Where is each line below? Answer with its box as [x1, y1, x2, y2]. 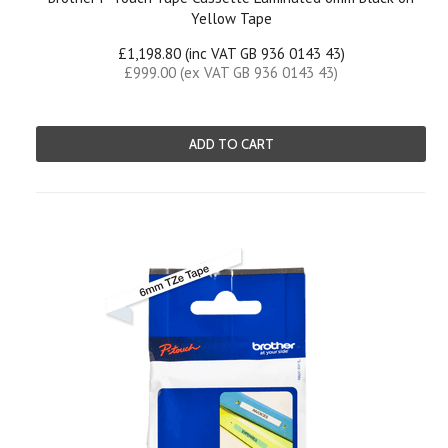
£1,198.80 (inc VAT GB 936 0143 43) [117, 44, 345, 63]
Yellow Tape [190, 9, 272, 28]
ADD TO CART [188, 136, 274, 152]
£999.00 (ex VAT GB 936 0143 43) [124, 63, 338, 82]
